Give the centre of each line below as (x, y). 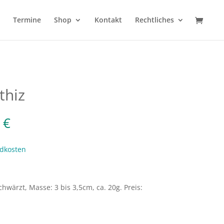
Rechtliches (154, 20)
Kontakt (108, 20)
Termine (27, 20)
